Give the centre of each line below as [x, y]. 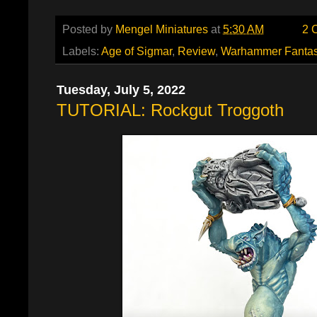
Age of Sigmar [137, 51]
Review [196, 51]
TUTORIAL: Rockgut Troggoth [170, 110]
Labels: [82, 51]
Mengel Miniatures [162, 29]
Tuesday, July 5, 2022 [121, 89]
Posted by [89, 29]
